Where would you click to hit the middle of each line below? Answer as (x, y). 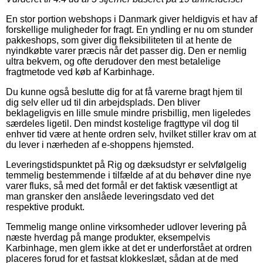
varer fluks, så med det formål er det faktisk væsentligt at (122, 186)
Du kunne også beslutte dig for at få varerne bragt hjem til (124, 92)
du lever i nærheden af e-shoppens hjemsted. (100, 145)
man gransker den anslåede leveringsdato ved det (110, 197)
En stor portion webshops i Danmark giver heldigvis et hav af (131, 19)
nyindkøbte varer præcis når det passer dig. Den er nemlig (126, 51)
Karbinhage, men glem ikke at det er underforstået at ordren (129, 248)
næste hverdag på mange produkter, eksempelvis (108, 238)
